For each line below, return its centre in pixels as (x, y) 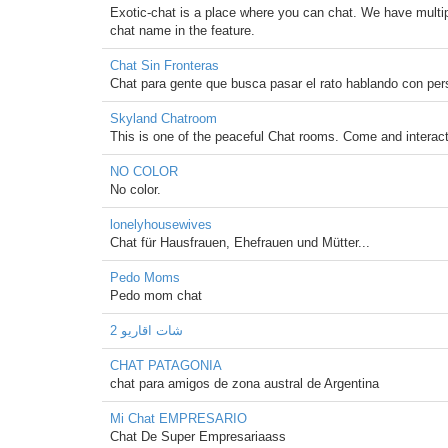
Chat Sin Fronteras (164, 65)
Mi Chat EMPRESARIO (178, 418)
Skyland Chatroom (163, 118)
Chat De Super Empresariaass (198, 436)
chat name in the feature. (182, 30)
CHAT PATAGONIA (166, 365)
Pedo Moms (145, 277)
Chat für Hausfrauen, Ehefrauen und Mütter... (240, 242)
